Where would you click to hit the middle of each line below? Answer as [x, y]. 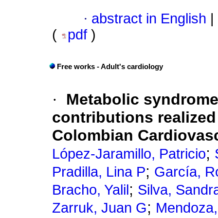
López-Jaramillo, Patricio [129, 154]
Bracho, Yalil [91, 190]
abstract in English [149, 19]
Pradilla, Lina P [99, 172]
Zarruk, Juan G [100, 208]
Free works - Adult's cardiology [110, 67]
